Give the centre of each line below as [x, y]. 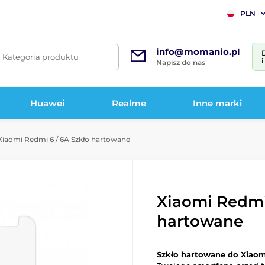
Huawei [48, 103]
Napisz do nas [181, 62]
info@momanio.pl [198, 52]
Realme [129, 103]
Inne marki [218, 103]
